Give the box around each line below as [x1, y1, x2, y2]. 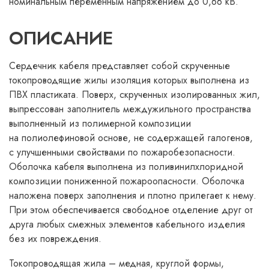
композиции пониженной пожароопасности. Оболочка [9, 174, 244, 188]
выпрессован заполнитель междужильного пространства [9, 102, 251, 116]
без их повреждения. [9, 232, 101, 246]
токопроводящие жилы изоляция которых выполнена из [9, 73, 252, 87]
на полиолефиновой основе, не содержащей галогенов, [9, 131, 253, 145]
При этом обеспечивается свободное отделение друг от [9, 203, 253, 217]
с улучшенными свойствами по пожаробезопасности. [9, 145, 235, 159]
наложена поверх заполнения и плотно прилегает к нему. [9, 189, 256, 202]
